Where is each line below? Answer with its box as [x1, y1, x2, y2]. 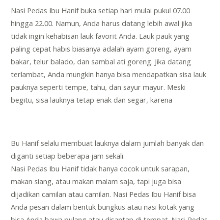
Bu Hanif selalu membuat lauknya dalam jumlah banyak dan [11, 138, 204, 148]
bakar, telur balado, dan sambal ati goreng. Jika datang [11, 56, 192, 67]
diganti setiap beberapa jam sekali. [11, 151, 125, 161]
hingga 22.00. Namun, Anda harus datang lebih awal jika [11, 18, 192, 28]
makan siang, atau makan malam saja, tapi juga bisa [11, 176, 182, 187]
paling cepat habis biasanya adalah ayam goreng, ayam [11, 44, 192, 54]
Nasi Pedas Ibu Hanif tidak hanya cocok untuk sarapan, [11, 164, 190, 174]
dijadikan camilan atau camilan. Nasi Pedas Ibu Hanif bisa [11, 189, 196, 199]
